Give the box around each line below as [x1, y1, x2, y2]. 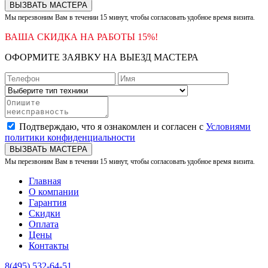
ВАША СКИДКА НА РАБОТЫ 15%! [5, 31, 158, 42]
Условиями [206, 121, 251, 132]
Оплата [29, 218, 59, 229]
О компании [29, 186, 79, 197]
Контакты [29, 240, 69, 251]
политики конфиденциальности [5, 132, 135, 142]
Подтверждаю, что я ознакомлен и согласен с [19, 121, 206, 132]
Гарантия [29, 197, 66, 208]
